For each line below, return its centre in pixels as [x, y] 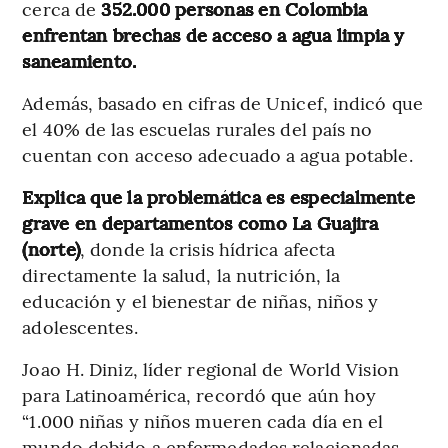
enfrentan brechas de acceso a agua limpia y [213, 35]
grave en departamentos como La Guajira [200, 223]
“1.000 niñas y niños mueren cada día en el [203, 421]
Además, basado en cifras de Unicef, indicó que [222, 103]
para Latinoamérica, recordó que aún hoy [199, 395]
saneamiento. [79, 61]
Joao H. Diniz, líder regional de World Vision [210, 369]
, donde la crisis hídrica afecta [208, 249]
